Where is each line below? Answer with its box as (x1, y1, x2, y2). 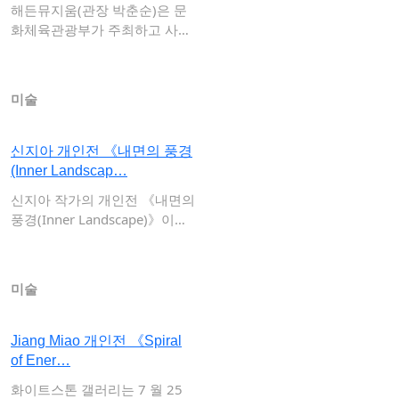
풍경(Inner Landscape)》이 (11, 210, 175, 228)
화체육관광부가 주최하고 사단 (11, 20, 191, 38)
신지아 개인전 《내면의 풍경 (11, 143, 192, 159)
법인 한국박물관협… (11, 40, 132, 58)
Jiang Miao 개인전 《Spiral (11, 333, 182, 348)
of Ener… (11, 353, 70, 368)
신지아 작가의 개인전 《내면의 (11, 191, 195, 208)
